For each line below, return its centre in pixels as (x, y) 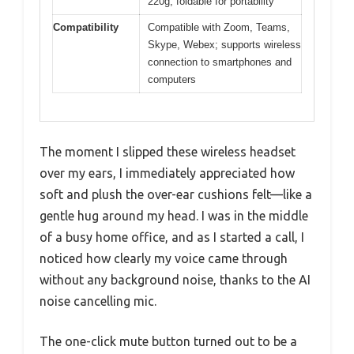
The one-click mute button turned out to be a (168, 341)
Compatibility (86, 28)
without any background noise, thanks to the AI (175, 279)
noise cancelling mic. (98, 301)
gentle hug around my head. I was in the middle (174, 215)
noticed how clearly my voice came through (164, 258)
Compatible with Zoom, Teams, (219, 28)
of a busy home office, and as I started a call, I (172, 237)
